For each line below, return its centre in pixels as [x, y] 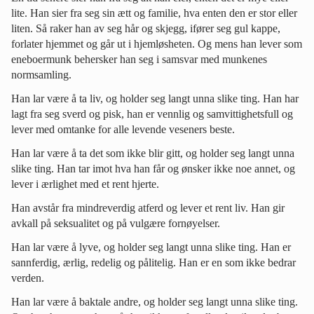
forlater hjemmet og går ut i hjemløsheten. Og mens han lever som [157, 43]
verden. [28, 278]
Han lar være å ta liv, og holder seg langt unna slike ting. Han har [155, 98]
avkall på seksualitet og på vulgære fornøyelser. [116, 223]
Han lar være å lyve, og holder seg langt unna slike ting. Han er [151, 247]
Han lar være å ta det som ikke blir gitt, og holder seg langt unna [153, 153]
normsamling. [41, 74]
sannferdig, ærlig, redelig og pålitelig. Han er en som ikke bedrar [153, 262]
